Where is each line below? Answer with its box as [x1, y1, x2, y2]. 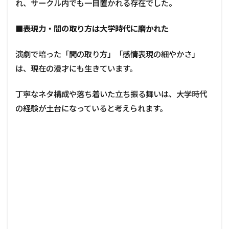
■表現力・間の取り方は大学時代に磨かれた [15, 24, 169, 33]
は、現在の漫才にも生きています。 [15, 63, 137, 73]
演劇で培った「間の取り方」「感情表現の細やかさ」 [15, 49, 199, 59]
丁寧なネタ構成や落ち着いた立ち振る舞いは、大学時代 [15, 89, 207, 99]
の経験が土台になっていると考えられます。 [15, 103, 167, 113]
